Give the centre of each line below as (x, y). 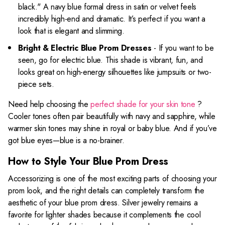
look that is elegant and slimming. (71, 31)
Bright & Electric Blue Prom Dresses (85, 48)
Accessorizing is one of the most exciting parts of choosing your (113, 179)
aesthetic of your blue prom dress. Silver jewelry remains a (103, 203)
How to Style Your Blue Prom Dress (88, 161)
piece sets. (36, 84)
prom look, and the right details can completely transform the (106, 191)
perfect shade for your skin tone (144, 104)
